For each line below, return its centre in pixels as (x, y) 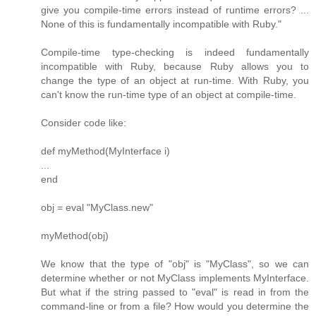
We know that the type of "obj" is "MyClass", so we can (175, 263)
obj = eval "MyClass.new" (97, 207)
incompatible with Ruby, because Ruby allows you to (175, 66)
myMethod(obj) (75, 235)
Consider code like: (84, 122)
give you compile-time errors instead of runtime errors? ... (175, 10)
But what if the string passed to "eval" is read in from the (175, 292)
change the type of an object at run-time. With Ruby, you (175, 80)
